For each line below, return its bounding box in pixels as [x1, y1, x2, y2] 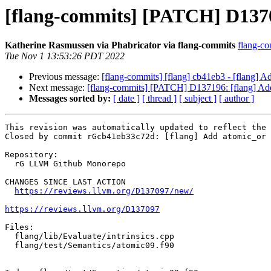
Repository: [5, 150, 58, 160]
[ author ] [219, 93, 254, 104]
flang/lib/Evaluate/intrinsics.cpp [5, 232, 15, 241]
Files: [5, 223, 34, 232]
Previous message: [29, 71, 102, 82]
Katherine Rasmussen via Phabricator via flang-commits [5, 40, 235, 51]
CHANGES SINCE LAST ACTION [5, 177, 126, 187]
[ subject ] [179, 93, 217, 104]
